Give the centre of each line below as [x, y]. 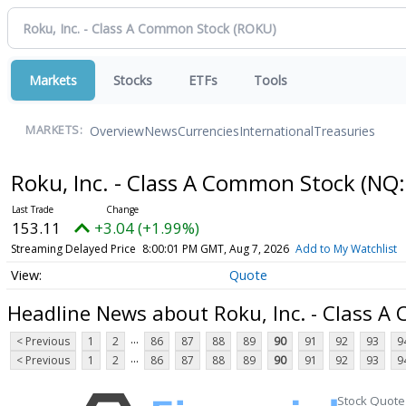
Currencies [208, 130]
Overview [117, 130]
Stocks [133, 80]
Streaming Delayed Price [73, 249]
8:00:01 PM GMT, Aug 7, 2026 [215, 249]
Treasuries [344, 130]
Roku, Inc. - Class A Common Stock [185, 183]
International [276, 130]
